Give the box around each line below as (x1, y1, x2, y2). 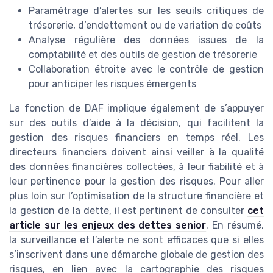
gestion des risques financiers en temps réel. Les (9, 131, 264, 143)
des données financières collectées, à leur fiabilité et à (9, 160, 264, 172)
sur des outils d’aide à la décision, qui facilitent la (9, 116, 264, 129)
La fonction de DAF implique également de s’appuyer (9, 102, 264, 114)
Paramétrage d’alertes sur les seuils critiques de (29, 4, 264, 16)
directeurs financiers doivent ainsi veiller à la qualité (9, 146, 264, 158)
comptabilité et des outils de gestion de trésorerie (29, 48, 257, 60)
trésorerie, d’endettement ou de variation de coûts (29, 19, 261, 31)
